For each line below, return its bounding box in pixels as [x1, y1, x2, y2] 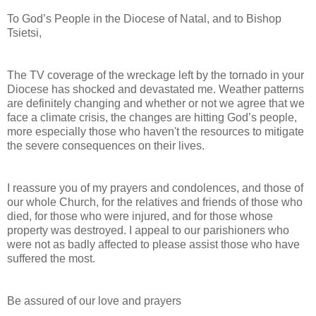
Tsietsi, [7, 26, 42, 39]
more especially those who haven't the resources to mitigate [7, 125, 304, 138]
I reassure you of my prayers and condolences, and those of [7, 181, 303, 194]
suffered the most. [7, 252, 95, 265]
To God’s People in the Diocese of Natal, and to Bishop [7, 12, 281, 25]
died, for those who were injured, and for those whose [7, 209, 273, 222]
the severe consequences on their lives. [7, 139, 205, 152]
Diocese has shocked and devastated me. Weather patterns [7, 83, 304, 95]
